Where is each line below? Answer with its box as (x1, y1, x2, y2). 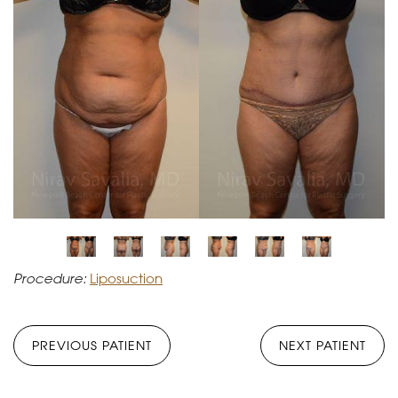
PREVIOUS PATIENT (32, 336, 152, 354)
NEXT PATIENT (279, 336, 366, 354)
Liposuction (90, 268, 163, 289)
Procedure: (13, 268, 86, 289)
